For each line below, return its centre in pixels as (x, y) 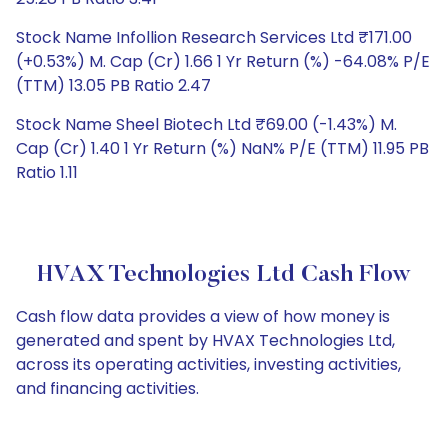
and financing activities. (107, 388)
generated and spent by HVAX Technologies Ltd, (205, 340)
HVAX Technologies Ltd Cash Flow (224, 275)
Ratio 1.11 (47, 172)
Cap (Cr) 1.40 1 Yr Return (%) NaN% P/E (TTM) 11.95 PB (222, 148)
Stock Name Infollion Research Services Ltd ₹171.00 (214, 37)
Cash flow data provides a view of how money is (203, 316)
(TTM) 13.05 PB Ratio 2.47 (113, 85)
